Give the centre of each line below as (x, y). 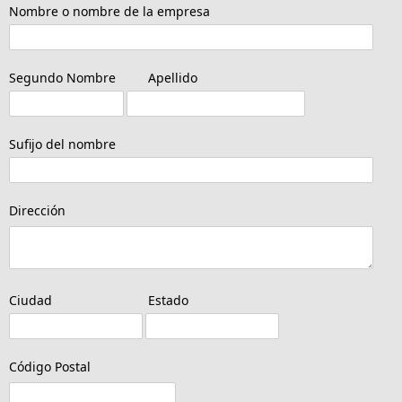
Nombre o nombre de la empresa (109, 11)
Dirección (37, 210)
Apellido (170, 78)
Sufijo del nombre (62, 144)
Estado (165, 300)
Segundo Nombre (62, 78)
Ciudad (31, 300)
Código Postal (50, 367)
